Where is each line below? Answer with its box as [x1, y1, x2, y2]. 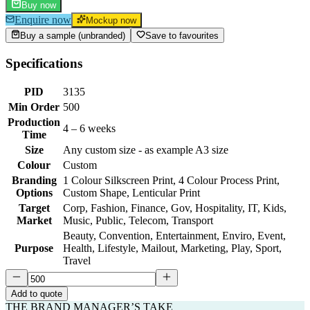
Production [8, 116, 60, 129]
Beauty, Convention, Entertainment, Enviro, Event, [63, 230, 286, 242]
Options [15, 187, 53, 199]
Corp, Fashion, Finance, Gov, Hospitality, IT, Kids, [63, 202, 286, 215]
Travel [63, 255, 91, 267]
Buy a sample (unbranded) [20, 30, 125, 41]
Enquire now [15, 13, 71, 26]
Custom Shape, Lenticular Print [63, 187, 200, 199]
